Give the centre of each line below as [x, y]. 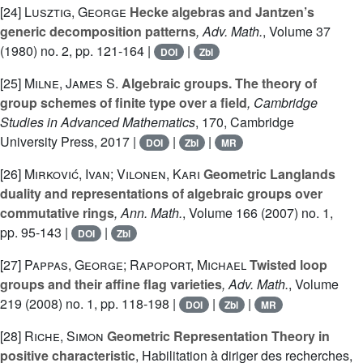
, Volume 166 [220, 213]
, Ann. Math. [148, 213]
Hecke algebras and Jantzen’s [220, 12]
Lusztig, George [75, 12]
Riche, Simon [64, 336]
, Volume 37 [297, 31]
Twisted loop [287, 265]
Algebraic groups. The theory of [218, 83]
